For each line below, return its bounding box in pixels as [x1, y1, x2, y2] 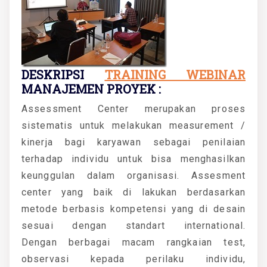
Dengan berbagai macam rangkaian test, [21, 236, 246, 248]
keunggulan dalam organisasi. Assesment [21, 169, 246, 181]
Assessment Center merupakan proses [21, 103, 246, 114]
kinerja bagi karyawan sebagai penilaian [21, 136, 246, 148]
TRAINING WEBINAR [104, 66, 246, 82]
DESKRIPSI [21, 66, 105, 82]
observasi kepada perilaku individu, [21, 253, 246, 265]
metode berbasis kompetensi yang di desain [21, 203, 246, 215]
